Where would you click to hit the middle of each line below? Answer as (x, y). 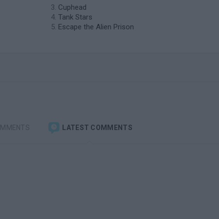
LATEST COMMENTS (97, 127)
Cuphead (72, 7)
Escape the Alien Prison (96, 27)
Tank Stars (75, 17)
